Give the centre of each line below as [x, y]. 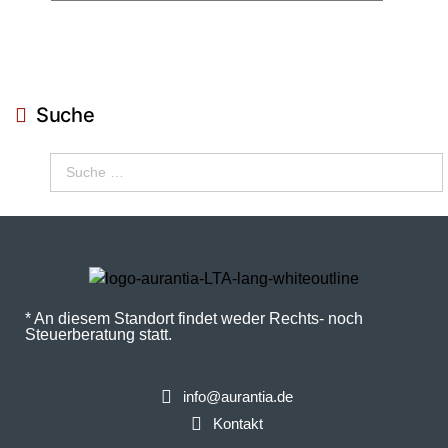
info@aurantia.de [237, 397]
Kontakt [237, 424]
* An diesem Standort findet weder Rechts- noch [194, 319]
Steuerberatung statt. [98, 335]
